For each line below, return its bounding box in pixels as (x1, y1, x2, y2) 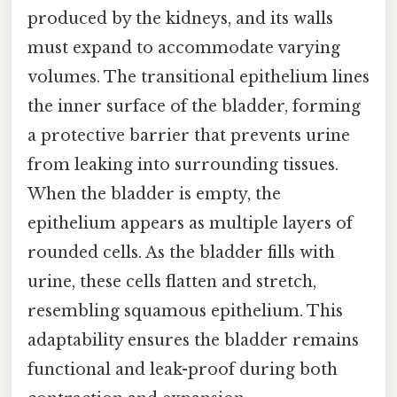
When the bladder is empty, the (27, 184, 281, 205)
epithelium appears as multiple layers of (27, 214, 353, 234)
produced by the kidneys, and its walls (27, 9, 333, 29)
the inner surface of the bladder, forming (27, 97, 361, 117)
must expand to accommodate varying (27, 38, 340, 58)
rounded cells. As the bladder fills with (27, 243, 335, 263)
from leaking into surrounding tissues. (27, 155, 339, 175)
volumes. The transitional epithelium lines (27, 67, 370, 88)
